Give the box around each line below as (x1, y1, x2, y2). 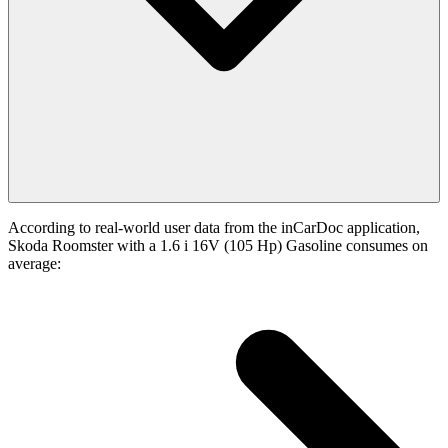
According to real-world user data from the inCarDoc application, (8, 219, 420, 237)
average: (8, 255, 61, 273)
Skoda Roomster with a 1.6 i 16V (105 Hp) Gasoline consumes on (8, 237, 428, 255)
